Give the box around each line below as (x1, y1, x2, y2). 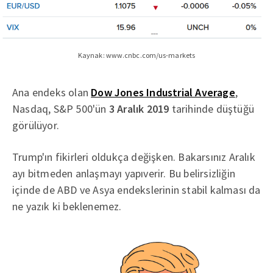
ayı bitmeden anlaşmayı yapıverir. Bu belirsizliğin (12, 166, 235, 180)
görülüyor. (12, 118, 59, 132)
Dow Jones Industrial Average (91, 85, 235, 99)
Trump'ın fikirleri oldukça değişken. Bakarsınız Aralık (12, 149, 255, 164)
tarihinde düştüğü (169, 101, 255, 116)
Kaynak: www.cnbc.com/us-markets (77, 50, 196, 60)
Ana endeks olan (12, 85, 91, 99)
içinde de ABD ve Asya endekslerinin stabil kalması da (12, 182, 261, 197)
